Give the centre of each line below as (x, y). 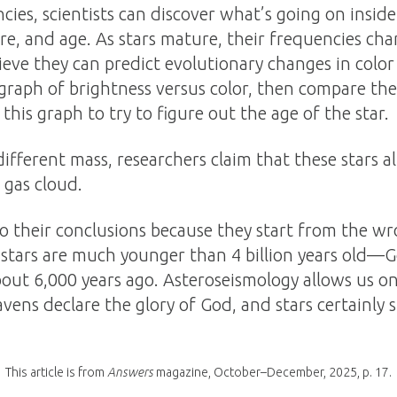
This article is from (56, 373)
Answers (130, 373)
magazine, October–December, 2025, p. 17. (272, 373)
